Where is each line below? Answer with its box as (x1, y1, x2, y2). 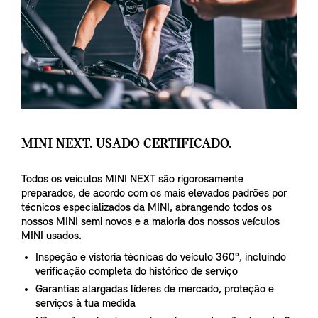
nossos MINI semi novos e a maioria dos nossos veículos (21, 216, 280, 229)
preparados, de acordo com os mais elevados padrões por (21, 188, 287, 200)
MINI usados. (21, 231, 82, 243)
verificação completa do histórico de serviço (35, 266, 238, 278)
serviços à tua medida (35, 298, 136, 310)
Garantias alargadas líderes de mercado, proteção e (35, 284, 274, 296)
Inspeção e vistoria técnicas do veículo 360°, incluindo (35, 252, 286, 264)
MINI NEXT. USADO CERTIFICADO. (21, 137, 231, 152)
